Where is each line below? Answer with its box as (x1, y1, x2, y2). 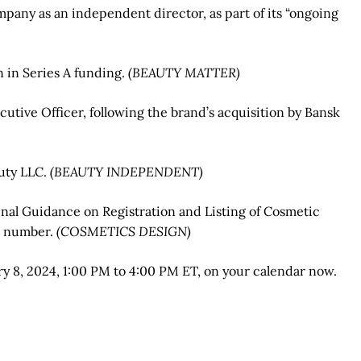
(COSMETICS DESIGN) (56, 223, 191, 240)
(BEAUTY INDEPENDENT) (50, 164, 203, 180)
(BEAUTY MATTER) (128, 64, 240, 81)
